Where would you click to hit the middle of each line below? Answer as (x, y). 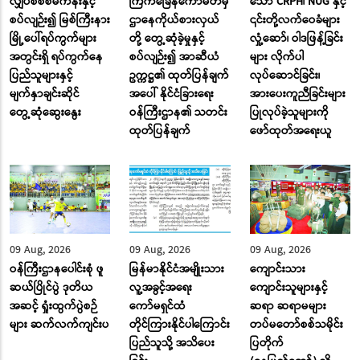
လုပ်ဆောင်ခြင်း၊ (284, 75)
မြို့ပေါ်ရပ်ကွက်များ (53, 38)
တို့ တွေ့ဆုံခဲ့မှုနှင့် (168, 38)
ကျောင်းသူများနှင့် (288, 288)
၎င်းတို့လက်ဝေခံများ (295, 20)
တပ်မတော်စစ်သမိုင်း (296, 325)
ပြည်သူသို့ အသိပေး (172, 344)
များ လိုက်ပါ (276, 57)
